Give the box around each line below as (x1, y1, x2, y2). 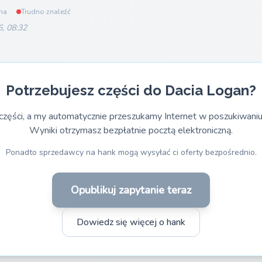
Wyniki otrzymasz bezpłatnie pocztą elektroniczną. (29, 124, 233, 137)
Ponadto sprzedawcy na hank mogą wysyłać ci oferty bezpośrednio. (5, 147, 257, 158)
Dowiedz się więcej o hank (77, 216, 185, 229)
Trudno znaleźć (21, 7, 71, 16)
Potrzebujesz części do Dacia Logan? (6, 82, 256, 99)
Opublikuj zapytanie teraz (71, 183, 191, 197)
